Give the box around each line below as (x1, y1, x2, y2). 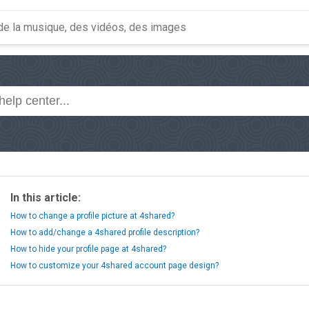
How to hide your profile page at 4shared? (10, 244, 166, 254)
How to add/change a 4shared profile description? (10, 228, 199, 237)
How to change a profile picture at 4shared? (10, 211, 175, 221)
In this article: (10, 191, 81, 204)
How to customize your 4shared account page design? (10, 261, 219, 270)
